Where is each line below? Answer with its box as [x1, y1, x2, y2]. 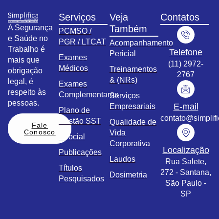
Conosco [24, 128, 56, 136]
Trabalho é [8, 44, 45, 53]
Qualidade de [109, 118, 156, 127]
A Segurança [8, 23, 53, 32]
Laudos [109, 155, 135, 164]
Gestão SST [59, 117, 101, 126]
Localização [162, 145, 209, 155]
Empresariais [109, 102, 155, 111]
